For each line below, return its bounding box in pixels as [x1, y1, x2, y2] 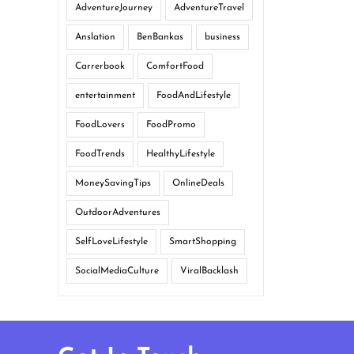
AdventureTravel [174, 3, 244, 13]
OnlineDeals [172, 179, 224, 188]
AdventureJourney [75, 3, 153, 13]
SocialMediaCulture [75, 266, 159, 276]
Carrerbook [75, 62, 125, 71]
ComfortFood [146, 62, 204, 71]
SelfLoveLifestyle [75, 237, 148, 247]
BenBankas [137, 32, 183, 42]
